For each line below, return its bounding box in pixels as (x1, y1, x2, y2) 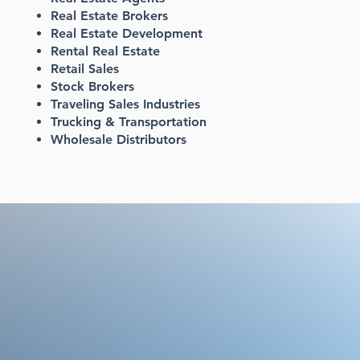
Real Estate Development (50, 26, 202, 41)
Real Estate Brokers (50, 8, 168, 23)
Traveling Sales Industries (50, 96, 200, 112)
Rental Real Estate (50, 43, 160, 59)
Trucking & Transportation (50, 114, 207, 129)
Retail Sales (50, 61, 119, 76)
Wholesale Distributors (50, 132, 186, 147)
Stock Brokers (50, 79, 134, 94)
